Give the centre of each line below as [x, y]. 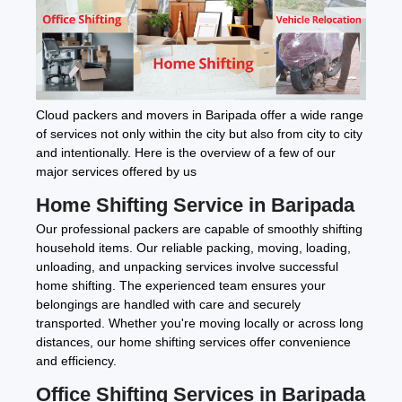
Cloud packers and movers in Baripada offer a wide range [200, 115]
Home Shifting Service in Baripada [195, 205]
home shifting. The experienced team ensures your [181, 286]
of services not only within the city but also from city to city [199, 134]
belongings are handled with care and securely [168, 305]
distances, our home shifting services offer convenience [193, 342]
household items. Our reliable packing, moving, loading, [193, 248]
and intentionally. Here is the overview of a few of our [186, 153]
